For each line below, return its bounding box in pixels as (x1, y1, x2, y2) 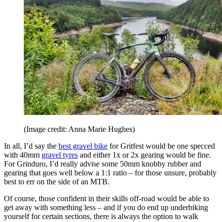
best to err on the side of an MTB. (4, 177, 110, 186)
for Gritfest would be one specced (108, 142, 215, 151)
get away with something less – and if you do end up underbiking (4, 203, 208, 212)
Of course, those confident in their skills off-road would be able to (4, 194, 209, 203)
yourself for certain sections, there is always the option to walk (4, 212, 198, 221)
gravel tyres (42, 151, 78, 160)
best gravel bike (58, 142, 108, 151)
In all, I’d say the (4, 142, 58, 151)
